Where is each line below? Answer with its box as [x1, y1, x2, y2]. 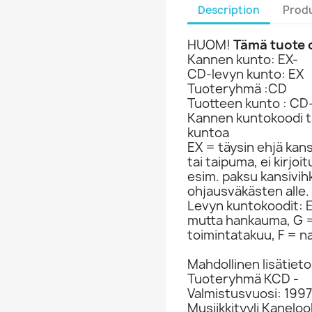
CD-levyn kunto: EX [187, 65, 304, 83]
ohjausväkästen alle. [187, 182, 309, 200]
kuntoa [187, 124, 229, 141]
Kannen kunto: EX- [187, 51, 298, 68]
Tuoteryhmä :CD [187, 80, 287, 97]
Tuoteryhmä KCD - [187, 270, 299, 288]
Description [198, 2, 260, 17]
